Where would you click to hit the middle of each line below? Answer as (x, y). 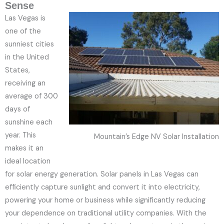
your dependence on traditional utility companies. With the (106, 213)
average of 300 (31, 96)
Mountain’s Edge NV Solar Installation (156, 136)
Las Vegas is (25, 18)
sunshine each (29, 122)
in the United (27, 57)
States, (17, 70)
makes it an (24, 148)
